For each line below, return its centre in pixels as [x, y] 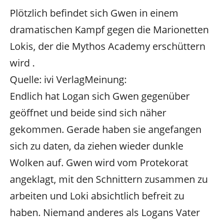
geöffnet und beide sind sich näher [88, 112]
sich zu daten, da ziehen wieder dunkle [97, 146]
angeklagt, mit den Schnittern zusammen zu [109, 179]
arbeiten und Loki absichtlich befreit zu [97, 196]
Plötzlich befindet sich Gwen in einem [94, 13]
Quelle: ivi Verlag [47, 79]
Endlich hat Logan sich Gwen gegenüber [100, 96]
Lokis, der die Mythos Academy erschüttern [108, 46]
